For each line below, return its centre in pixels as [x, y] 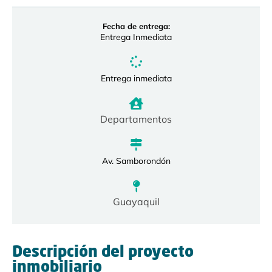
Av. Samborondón [136, 161]
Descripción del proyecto [103, 253]
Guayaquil [136, 202]
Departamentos [136, 119]
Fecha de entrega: [136, 26]
